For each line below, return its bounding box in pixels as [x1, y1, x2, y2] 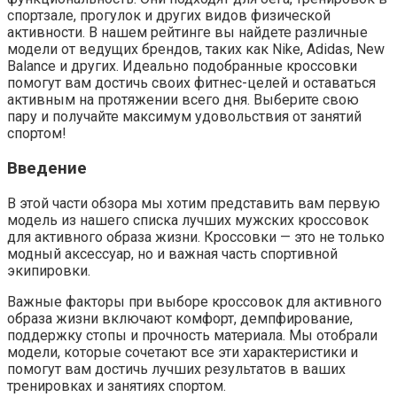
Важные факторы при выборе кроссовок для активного [7, 292, 382, 310]
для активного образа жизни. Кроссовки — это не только [7, 228, 385, 245]
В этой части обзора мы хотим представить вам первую [7, 194, 380, 212]
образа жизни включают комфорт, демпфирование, [7, 309, 353, 327]
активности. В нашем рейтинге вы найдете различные [7, 24, 368, 42]
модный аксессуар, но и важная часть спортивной [7, 245, 338, 262]
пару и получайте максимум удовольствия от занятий [7, 108, 362, 126]
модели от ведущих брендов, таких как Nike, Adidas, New [7, 41, 385, 58]
